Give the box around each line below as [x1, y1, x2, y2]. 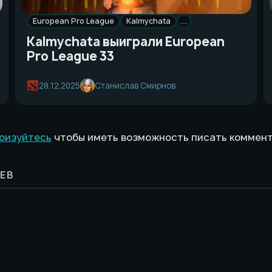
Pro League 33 [27, 48, 114, 64]
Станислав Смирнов [95, 80, 175, 91]
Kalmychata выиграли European [27, 33, 225, 50]
